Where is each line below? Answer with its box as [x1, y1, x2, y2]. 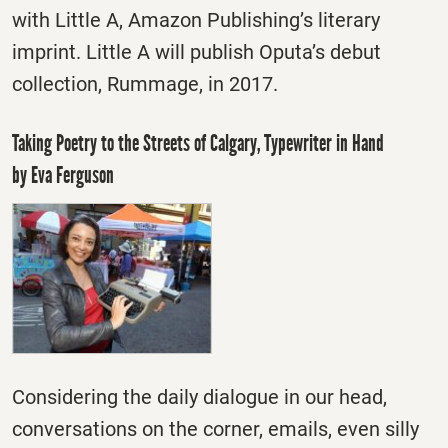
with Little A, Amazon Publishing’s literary [12, 8, 380, 33]
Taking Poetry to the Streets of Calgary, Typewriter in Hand [12, 129, 384, 158]
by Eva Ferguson [12, 161, 114, 190]
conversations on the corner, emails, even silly [12, 416, 419, 441]
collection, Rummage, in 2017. [12, 72, 278, 97]
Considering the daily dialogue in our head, [12, 384, 387, 409]
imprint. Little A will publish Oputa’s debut [12, 40, 381, 65]
